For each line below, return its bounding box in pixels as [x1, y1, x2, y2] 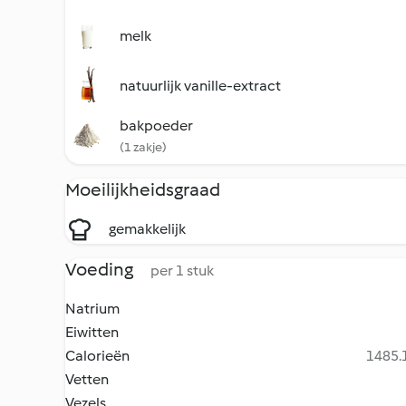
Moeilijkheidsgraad [65, 179, 220, 200]
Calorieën [65, 347, 130, 364]
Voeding [65, 258, 136, 280]
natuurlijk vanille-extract [120, 77, 281, 94]
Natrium [65, 300, 120, 317]
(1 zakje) [120, 140, 167, 155]
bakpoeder [120, 117, 193, 134]
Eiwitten [65, 324, 119, 341]
